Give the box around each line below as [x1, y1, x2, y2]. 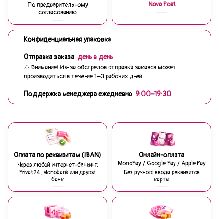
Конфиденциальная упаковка [24, 35, 111, 44]
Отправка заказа [24, 53, 76, 62]
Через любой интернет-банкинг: [17, 161, 98, 169]
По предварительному [27, 1, 88, 9]
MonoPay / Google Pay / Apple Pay [117, 159, 206, 168]
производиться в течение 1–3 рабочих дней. [24, 72, 144, 81]
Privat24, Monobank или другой [19, 168, 96, 176]
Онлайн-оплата [139, 151, 184, 160]
